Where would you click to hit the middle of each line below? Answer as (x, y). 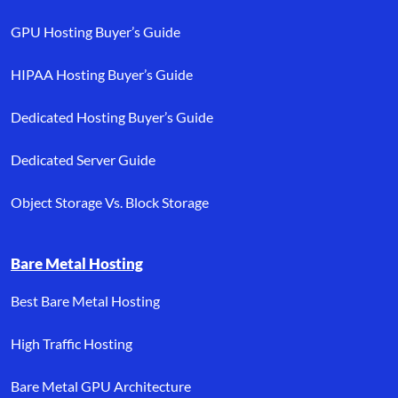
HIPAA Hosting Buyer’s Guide (102, 74)
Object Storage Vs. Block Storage (110, 202)
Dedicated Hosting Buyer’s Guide (112, 116)
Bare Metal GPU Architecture (101, 386)
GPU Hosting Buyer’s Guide (96, 31)
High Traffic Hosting (72, 343)
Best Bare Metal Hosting (85, 300)
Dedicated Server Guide (83, 159)
